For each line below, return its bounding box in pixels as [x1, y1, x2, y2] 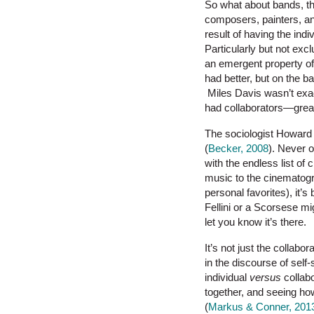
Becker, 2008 [208, 142, 268, 155]
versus [250, 271, 281, 284]
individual [205, 271, 250, 284]
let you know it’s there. [205, 216, 306, 228]
